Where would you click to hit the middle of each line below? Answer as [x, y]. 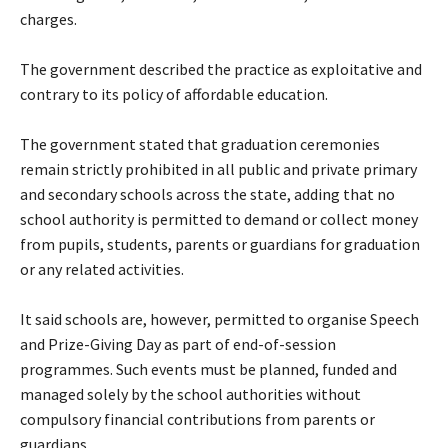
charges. [48, 18]
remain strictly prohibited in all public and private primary [218, 168]
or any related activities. [102, 268]
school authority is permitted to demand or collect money [219, 218]
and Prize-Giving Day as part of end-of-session [178, 343]
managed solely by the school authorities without [190, 393]
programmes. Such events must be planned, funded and [208, 368]
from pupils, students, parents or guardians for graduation [220, 243]
